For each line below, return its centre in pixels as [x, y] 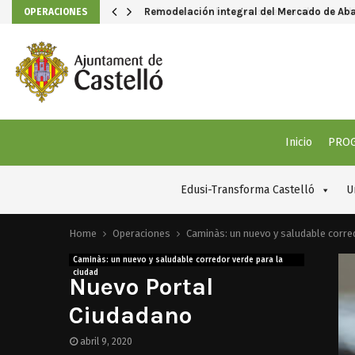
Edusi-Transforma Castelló [248, 190]
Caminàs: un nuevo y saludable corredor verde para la [178, 260]
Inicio [298, 142]
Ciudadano [130, 315]
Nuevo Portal [141, 287]
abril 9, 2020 [106, 342]
